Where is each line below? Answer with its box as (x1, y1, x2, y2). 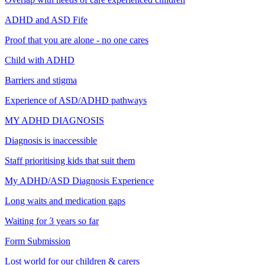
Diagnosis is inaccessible (5, 135, 97, 146)
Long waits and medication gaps (5, 195, 125, 206)
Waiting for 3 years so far (5, 215, 99, 226)
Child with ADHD (5, 54, 75, 65)
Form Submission (5, 235, 70, 246)
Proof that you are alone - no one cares (5, 34, 148, 45)
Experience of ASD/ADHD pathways (5, 95, 147, 105)
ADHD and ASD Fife (5, 14, 88, 25)
